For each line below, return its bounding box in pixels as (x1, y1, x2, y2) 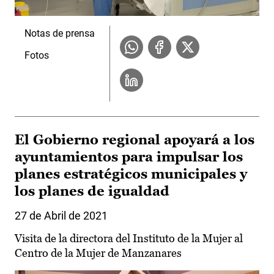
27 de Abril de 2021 (15, 209, 108, 222)
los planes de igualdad (15, 183, 169, 199)
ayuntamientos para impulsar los (15, 149, 243, 165)
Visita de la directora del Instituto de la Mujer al (15, 231, 243, 245)
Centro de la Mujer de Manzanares (15, 246, 182, 259)
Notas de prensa (24, 27, 95, 39)
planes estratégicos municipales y (15, 166, 247, 182)
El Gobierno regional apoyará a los (15, 131, 254, 147)
